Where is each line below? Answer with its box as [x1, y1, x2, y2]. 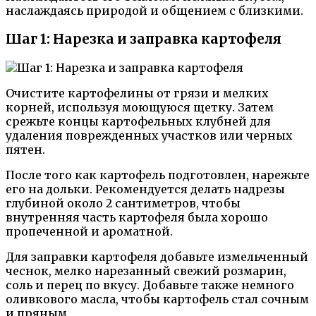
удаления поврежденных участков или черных [6, 128, 293, 142]
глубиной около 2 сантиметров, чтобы [6, 195, 241, 210]
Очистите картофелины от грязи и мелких [6, 85, 269, 100]
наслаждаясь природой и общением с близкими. [6, 4, 303, 18]
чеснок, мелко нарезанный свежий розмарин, [6, 263, 286, 278]
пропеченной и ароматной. [6, 224, 173, 238]
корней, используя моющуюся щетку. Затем [6, 99, 274, 114]
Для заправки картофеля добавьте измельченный [6, 249, 308, 264]
